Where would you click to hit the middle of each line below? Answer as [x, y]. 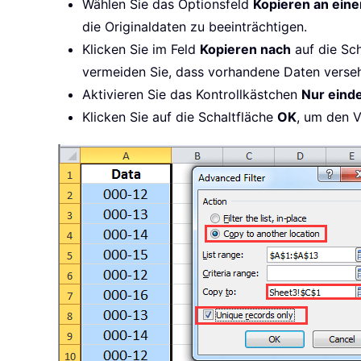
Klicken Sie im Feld [141, 50]
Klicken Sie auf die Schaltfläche [180, 117]
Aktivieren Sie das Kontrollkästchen [192, 95]
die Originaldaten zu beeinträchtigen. [195, 27]
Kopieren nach [245, 50]
